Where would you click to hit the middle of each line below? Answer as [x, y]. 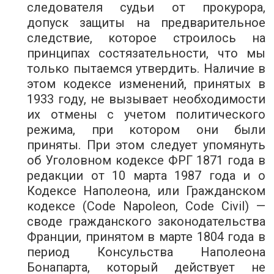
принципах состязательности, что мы [146, 53]
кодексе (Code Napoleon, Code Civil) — [146, 206]
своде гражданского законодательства [146, 221]
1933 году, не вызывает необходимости [146, 99]
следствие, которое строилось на [146, 38]
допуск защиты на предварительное [146, 23]
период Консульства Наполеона [146, 252]
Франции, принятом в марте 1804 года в [146, 237]
